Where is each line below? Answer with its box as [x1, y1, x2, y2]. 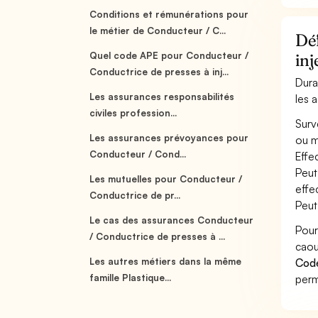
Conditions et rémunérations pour [89, 9, 249, 20]
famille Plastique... [89, 272, 172, 283]
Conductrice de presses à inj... [89, 66, 229, 77]
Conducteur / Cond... [89, 148, 187, 160]
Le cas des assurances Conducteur [89, 214, 254, 226]
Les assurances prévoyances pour [89, 132, 249, 143]
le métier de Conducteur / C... [89, 25, 226, 36]
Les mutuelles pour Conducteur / [89, 173, 243, 185]
